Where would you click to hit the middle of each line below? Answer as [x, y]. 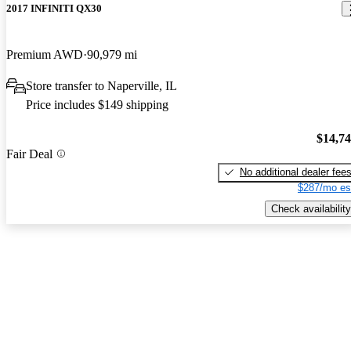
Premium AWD [45, 55]
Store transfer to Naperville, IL [101, 86]
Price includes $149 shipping [97, 105]
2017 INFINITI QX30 [54, 9]
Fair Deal [29, 154]
